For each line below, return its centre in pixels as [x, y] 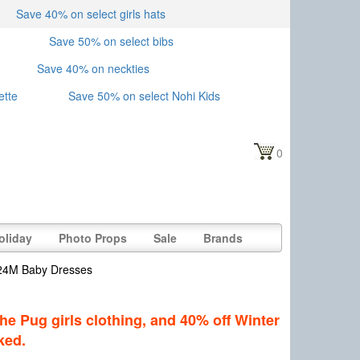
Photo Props [93, 238]
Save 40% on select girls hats [91, 14]
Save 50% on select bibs [111, 41]
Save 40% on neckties [93, 68]
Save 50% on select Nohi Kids [144, 96]
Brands [223, 238]
